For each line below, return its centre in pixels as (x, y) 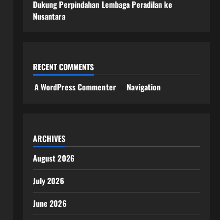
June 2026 (50, 203)
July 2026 (48, 181)
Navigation (144, 87)
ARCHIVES (49, 138)
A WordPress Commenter (75, 87)
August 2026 (54, 158)
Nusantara (49, 16)
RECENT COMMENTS (63, 67)
